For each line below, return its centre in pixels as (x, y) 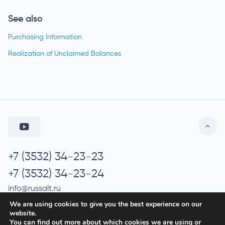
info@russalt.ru (34, 189)
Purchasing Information (45, 37)
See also (25, 19)
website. (23, 213)
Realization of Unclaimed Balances (65, 54)
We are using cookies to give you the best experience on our (106, 204)
